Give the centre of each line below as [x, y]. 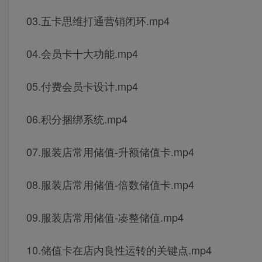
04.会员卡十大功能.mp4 [82, 54]
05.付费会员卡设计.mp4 [82, 86]
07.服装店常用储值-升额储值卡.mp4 [110, 152]
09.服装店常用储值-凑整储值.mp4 [105, 217]
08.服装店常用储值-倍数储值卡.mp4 [110, 185]
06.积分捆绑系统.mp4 [77, 119]
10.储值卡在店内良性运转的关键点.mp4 [119, 250]
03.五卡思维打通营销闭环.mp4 [98, 21]
